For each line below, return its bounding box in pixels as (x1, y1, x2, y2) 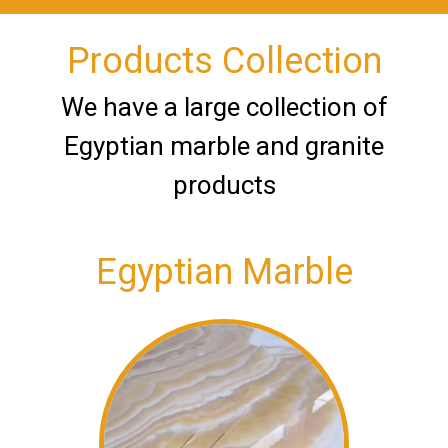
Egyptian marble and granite (64, 131, 384, 162)
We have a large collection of (60, 92, 388, 123)
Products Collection (66, 40, 382, 83)
